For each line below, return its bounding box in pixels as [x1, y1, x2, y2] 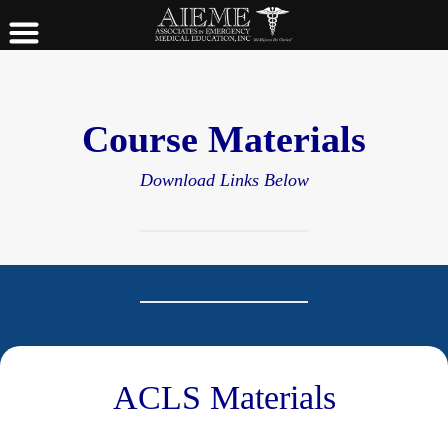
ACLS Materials [112, 379, 336, 416]
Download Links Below [139, 170, 309, 190]
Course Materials [82, 118, 366, 160]
